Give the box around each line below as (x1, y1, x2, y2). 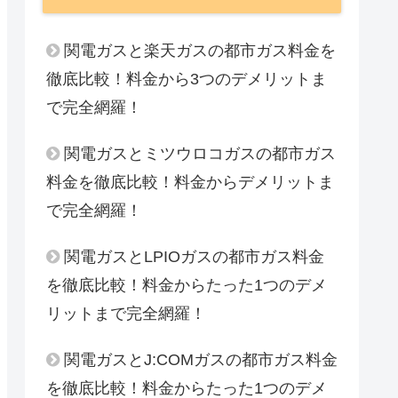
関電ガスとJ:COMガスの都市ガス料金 (64, 350, 338, 369)
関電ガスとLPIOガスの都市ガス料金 (64, 247, 324, 266)
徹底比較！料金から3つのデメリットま (46, 69, 327, 88)
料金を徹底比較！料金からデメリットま (46, 172, 334, 191)
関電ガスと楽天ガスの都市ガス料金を (64, 41, 336, 60)
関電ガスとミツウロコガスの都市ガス (64, 144, 336, 163)
